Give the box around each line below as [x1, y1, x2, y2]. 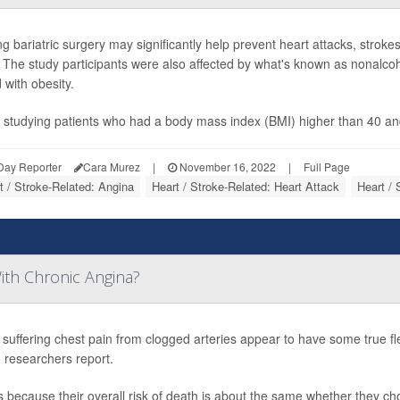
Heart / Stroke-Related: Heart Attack [151, 178, 339, 195]
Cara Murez [82, 159, 140, 174]
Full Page [303, 159, 350, 174]
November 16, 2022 [176, 159, 276, 174]
